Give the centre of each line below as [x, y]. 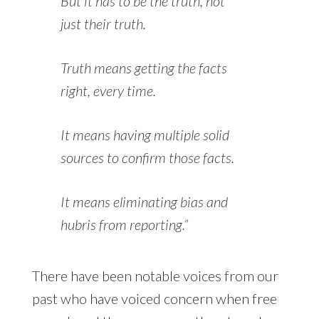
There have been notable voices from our [155, 276]
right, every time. [108, 91]
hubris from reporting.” [124, 225]
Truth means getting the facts [143, 68]
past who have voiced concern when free [154, 299]
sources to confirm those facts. [147, 158]
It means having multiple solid [145, 135]
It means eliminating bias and [144, 202]
